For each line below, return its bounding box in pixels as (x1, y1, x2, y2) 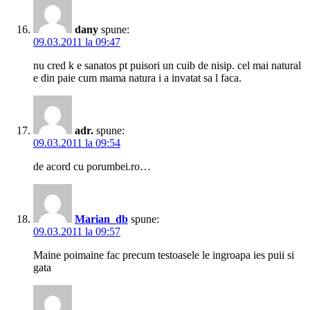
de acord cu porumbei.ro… (33, 161, 151, 173)
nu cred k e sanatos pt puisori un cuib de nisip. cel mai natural (33, 60, 301, 72)
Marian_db (75, 213, 128, 226)
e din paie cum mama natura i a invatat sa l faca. (33, 72, 241, 84)
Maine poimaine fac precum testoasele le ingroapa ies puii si (33, 249, 294, 262)
